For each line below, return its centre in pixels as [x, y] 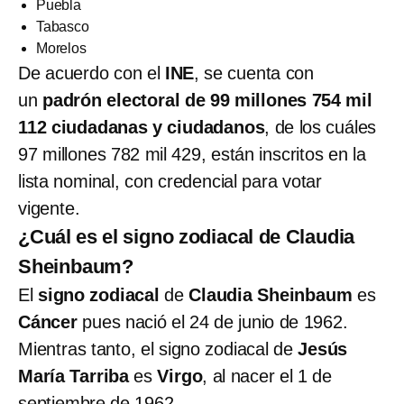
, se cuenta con [254, 73]
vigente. [49, 208]
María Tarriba [76, 376]
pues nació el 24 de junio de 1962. [212, 321]
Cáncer [48, 321]
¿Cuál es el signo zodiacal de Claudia [187, 236]
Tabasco [63, 26]
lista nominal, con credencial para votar [170, 181]
